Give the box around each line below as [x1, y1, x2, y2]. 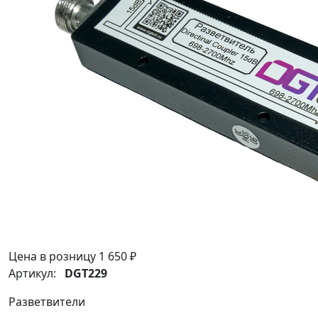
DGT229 [65, 265, 107, 282]
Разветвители [9, 294, 85, 310]
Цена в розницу [9, 248, 99, 265]
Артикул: [9, 265, 65, 282]
